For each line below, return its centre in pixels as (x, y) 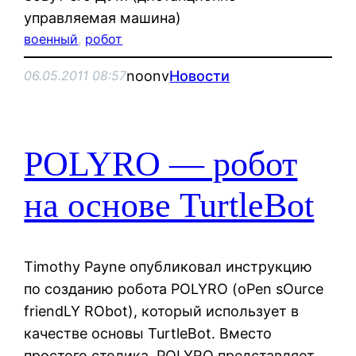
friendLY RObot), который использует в (162, 311)
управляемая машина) (103, 17)
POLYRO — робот (161, 164)
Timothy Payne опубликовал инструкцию (168, 266)
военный (51, 39)
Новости (200, 75)
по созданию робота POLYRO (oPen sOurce (174, 288)
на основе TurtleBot (169, 206)
